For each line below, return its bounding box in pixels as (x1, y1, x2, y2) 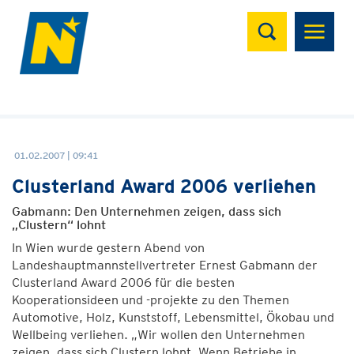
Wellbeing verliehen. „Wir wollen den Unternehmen (12, 327, 305, 342)
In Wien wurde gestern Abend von (12, 240, 205, 255)
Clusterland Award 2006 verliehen (12, 175, 316, 198)
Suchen (247, 9, 311, 32)
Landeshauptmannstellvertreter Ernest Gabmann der (12, 258, 318, 273)
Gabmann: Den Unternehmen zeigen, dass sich (12, 204, 281, 219)
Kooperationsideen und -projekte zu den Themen (12, 292, 289, 307)
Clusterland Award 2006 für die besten (12, 275, 235, 290)
